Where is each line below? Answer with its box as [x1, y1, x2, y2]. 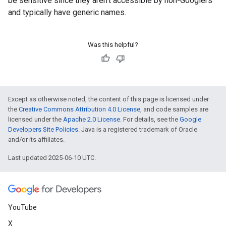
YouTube [8, 203, 37, 211]
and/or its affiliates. [8, 136, 65, 143]
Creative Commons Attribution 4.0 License [19, 105, 140, 113]
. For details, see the [120, 116, 180, 123]
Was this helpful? [88, 41, 138, 48]
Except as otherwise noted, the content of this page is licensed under [8, 95, 209, 103]
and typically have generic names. [8, 8, 126, 17]
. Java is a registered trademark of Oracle [78, 126, 197, 133]
